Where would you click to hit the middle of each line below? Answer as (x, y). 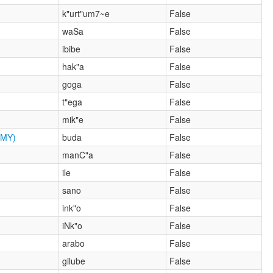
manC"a (78, 154)
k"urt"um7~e (86, 13)
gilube (74, 261)
